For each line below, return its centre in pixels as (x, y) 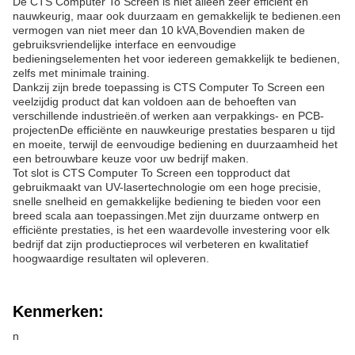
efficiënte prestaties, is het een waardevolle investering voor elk (171, 230)
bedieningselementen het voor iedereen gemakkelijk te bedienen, (176, 59)
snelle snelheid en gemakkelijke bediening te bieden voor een (167, 201)
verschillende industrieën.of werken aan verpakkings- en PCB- (168, 116)
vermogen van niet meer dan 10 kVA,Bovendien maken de (159, 30)
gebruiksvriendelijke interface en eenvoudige (124, 44)
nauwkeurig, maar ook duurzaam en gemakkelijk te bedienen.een (177, 16)
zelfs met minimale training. (81, 73)
